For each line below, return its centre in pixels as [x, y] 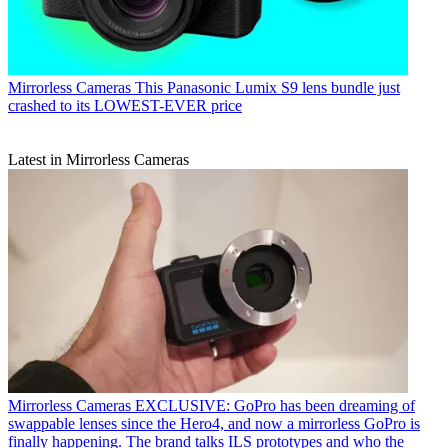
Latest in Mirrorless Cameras [98, 159]
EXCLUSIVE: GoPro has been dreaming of [275, 406]
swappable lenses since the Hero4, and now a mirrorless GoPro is [214, 424]
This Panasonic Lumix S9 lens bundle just [267, 87]
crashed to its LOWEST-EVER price [125, 105]
